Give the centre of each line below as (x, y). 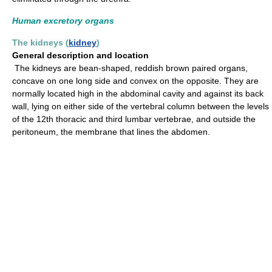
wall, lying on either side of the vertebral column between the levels (141, 106)
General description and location (80, 55)
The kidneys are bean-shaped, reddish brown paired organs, (130, 68)
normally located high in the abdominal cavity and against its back (138, 93)
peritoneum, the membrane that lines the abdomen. (111, 132)
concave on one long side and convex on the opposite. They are (135, 81)
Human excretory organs (63, 21)
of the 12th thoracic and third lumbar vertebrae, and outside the (134, 119)
